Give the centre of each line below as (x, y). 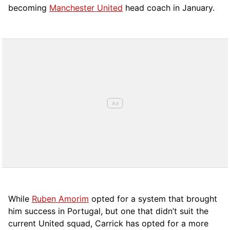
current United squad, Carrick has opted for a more (108, 223)
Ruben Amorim (60, 199)
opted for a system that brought (153, 199)
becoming (29, 8)
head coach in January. (169, 8)
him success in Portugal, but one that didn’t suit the (108, 211)
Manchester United (86, 8)
